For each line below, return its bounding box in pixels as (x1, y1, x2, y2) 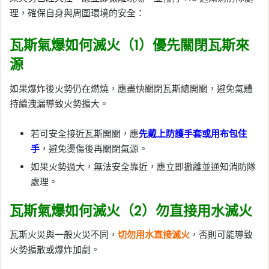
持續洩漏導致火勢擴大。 (10, 97, 109, 109)
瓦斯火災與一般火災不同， (10, 229, 118, 241)
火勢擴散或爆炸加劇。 (10, 244, 100, 256)
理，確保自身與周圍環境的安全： (10, 7, 145, 19)
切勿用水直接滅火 (118, 229, 190, 241)
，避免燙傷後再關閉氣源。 (40, 142, 148, 154)
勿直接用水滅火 (156, 201, 252, 220)
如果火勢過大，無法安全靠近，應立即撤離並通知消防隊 (31, 160, 256, 172)
